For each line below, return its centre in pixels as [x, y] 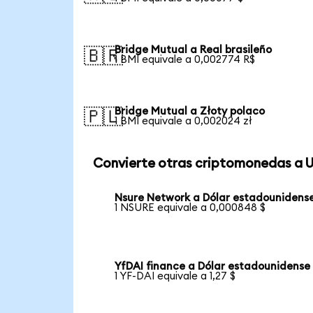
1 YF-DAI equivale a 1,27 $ [175, 277]
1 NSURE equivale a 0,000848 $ [190, 208]
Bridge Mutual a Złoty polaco [190, 111]
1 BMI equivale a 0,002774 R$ [185, 59]
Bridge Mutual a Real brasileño [194, 50]
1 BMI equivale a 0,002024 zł [184, 121]
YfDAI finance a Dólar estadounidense [213, 267]
